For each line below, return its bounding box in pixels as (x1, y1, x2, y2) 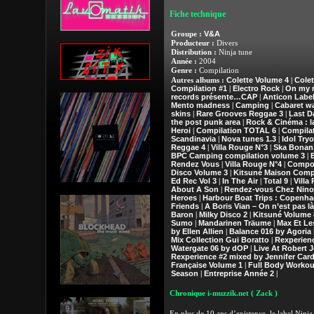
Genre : (170, 67, 197, 74)
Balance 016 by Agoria (228, 227, 311, 235)
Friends (170, 202, 199, 210)
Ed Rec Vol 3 (170, 177, 217, 185)
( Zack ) (250, 289, 278, 297)
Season (170, 269, 198, 278)
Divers (214, 39, 238, 47)
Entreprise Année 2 (203, 269, 274, 278)
